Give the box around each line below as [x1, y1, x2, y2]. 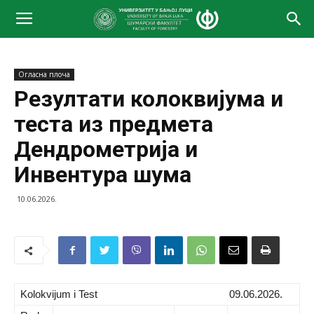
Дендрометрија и [14, 136, 198, 163]
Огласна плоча [18, 69, 70, 79]
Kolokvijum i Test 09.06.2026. [20, 288, 282, 300]
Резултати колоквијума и [14, 86, 283, 112]
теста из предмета [14, 111, 213, 137]
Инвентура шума [14, 161, 191, 188]
